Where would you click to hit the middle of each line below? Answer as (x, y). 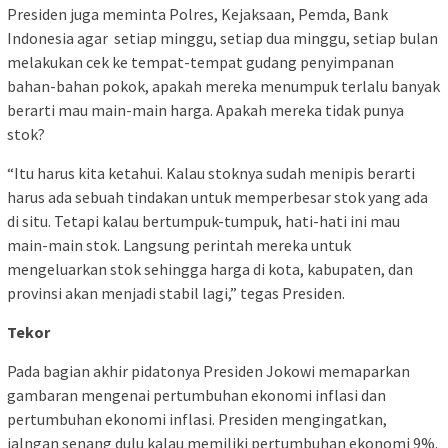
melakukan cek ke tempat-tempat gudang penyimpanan (200, 62)
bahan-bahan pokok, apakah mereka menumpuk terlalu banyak (223, 86)
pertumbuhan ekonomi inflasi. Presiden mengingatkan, (197, 419)
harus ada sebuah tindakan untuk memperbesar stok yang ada (217, 197)
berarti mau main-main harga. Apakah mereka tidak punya (205, 110)
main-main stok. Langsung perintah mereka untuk (179, 245)
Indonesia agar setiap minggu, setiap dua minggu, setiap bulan (222, 38)
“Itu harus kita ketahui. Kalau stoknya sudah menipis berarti (211, 173)
